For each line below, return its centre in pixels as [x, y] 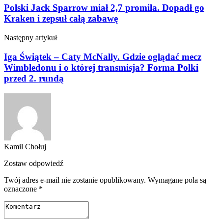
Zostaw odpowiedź [34, 163]
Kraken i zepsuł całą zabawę [61, 19]
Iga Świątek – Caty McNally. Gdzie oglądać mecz [103, 56]
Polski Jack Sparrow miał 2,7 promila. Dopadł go [104, 8]
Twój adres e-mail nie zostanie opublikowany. [75, 180]
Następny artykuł [30, 38]
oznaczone [21, 189]
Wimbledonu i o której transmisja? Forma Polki [101, 67]
